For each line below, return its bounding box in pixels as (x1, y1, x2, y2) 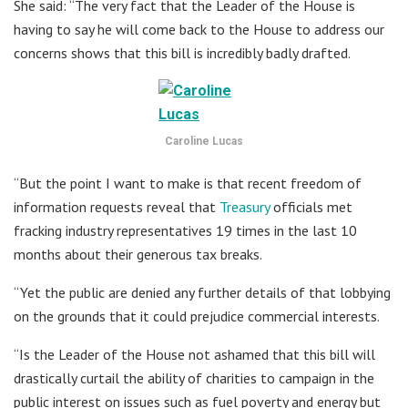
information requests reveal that (14, 197, 219, 216)
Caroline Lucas (165, 134, 243, 148)
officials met (270, 197, 352, 216)
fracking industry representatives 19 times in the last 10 (14, 220, 357, 240)
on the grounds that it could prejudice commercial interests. (14, 306, 380, 325)
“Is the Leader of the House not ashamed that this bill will (14, 344, 375, 363)
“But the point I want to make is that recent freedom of (14, 173, 362, 192)
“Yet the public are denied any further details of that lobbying (14, 282, 391, 301)
